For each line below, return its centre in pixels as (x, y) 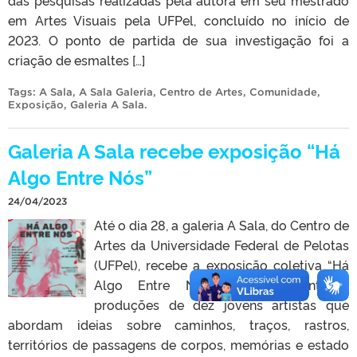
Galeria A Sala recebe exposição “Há (174, 150)
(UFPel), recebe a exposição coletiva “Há (222, 264)
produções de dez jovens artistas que (222, 304)
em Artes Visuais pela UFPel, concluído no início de (178, 20)
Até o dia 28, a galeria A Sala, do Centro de (222, 224)
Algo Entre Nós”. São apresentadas (222, 284)
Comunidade (283, 92)
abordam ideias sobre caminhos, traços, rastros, (178, 324)
